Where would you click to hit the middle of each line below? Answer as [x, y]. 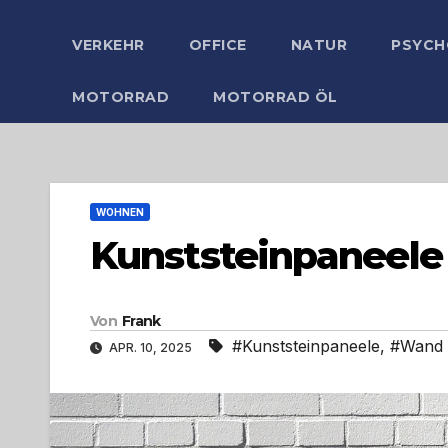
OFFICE [217, 45]
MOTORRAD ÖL [275, 97]
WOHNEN [120, 212]
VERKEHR [108, 45]
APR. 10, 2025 [150, 348]
